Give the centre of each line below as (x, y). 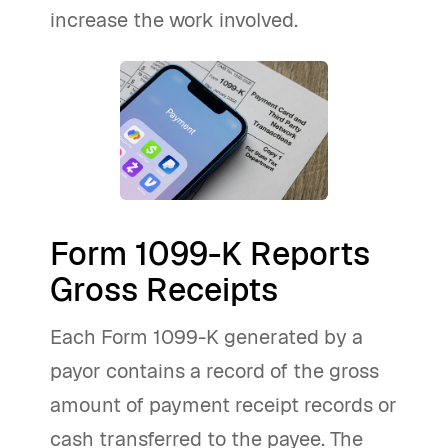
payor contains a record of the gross (214, 371)
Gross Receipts (164, 289)
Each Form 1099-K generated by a (206, 337)
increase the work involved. (174, 20)
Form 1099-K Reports (210, 253)
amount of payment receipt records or (223, 405)
